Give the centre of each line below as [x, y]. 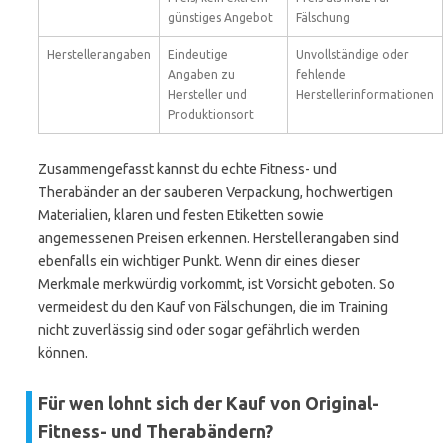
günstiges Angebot [220, 17]
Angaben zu [201, 74]
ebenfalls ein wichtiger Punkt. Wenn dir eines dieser [199, 261]
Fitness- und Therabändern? [155, 431]
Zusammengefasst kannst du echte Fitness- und [187, 169]
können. [63, 353]
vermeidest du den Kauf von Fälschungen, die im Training [213, 307]
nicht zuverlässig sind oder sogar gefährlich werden [199, 330]
